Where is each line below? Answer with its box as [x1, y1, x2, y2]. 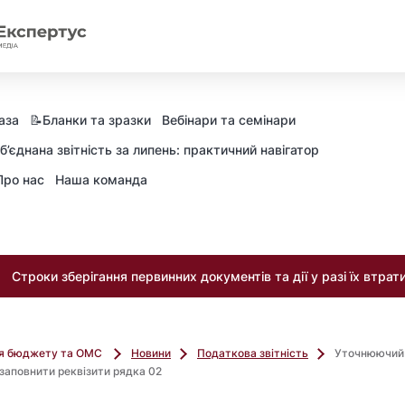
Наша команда [55, 172, 147, 187]
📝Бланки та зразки [30, 112, 151, 127]
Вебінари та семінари [162, 112, 296, 127]
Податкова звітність [197, 346, 308, 360]
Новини [131, 346, 171, 360]
